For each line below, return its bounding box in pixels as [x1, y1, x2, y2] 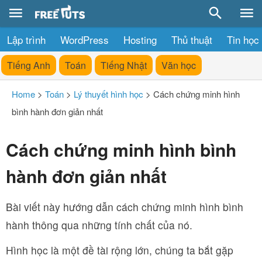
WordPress [60, 32, 109, 47]
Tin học [227, 32, 259, 47]
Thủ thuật [171, 32, 212, 47]
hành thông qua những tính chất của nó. [6, 218, 192, 232]
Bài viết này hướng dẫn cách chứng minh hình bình [6, 199, 243, 214]
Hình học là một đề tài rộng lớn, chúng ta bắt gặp [6, 243, 233, 257]
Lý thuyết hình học [74, 88, 143, 100]
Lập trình [7, 32, 46, 47]
